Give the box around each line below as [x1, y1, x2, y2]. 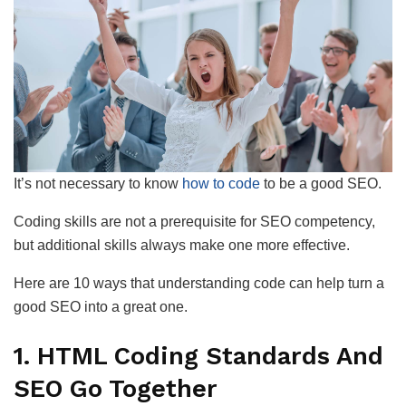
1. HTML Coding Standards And [14, 341, 383, 371]
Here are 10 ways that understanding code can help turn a [14, 275, 384, 292]
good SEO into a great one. [14, 299, 188, 315]
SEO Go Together [14, 373, 217, 403]
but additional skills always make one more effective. [14, 237, 350, 254]
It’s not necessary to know [14, 176, 182, 192]
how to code [182, 176, 260, 192]
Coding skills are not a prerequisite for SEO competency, [14, 214, 375, 230]
